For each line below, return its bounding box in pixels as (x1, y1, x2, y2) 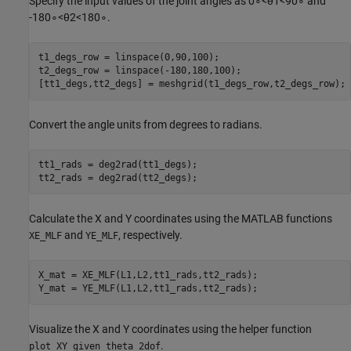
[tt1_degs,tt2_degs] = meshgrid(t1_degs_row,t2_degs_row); (38, 78, 346, 90)
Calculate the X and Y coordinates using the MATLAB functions (29, 212, 332, 225)
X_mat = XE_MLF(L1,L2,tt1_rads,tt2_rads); (38, 270, 258, 281)
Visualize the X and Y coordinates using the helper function (29, 322, 312, 335)
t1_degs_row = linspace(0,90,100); (38, 52, 219, 63)
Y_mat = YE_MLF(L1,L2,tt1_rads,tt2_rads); (38, 283, 258, 295)
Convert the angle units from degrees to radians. (29, 118, 262, 131)
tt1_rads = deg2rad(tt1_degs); (38, 159, 197, 171)
